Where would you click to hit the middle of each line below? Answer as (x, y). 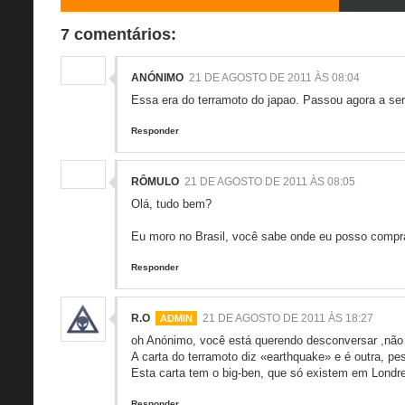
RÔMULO (155, 181)
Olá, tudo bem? (171, 203)
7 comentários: (118, 34)
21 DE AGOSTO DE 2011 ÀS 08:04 (274, 77)
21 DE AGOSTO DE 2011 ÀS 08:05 (270, 181)
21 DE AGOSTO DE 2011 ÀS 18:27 (288, 318)
